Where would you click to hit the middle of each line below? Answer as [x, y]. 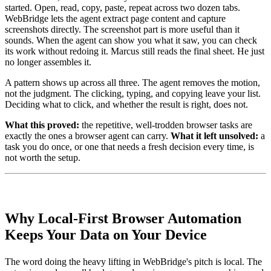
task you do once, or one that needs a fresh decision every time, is [129, 146]
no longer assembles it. [48, 62]
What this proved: [42, 125]
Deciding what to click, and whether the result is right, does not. [126, 104]
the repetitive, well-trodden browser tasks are [166, 125]
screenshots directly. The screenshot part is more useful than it [122, 29]
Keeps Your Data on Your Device [106, 234]
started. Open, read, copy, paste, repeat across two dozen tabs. [122, 7]
